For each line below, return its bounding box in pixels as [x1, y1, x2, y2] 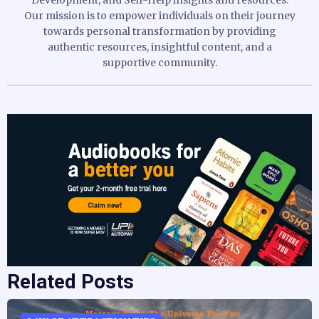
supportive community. [102, 56, 217, 69]
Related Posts [7, 269, 134, 293]
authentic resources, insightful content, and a [47, 40, 272, 53]
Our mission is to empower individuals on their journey [23, 9, 296, 22]
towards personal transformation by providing [43, 24, 276, 38]
